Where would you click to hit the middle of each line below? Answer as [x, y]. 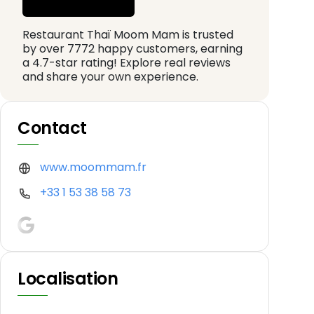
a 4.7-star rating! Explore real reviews [127, 63]
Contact [52, 128]
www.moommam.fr [93, 168]
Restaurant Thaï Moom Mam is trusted [128, 35]
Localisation [68, 278]
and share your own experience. [110, 77]
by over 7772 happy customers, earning [132, 49]
